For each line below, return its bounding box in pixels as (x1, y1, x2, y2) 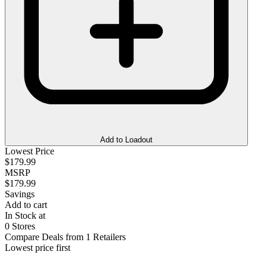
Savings (5, 188, 35, 199)
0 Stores (5, 221, 35, 231)
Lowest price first (5, 242, 70, 253)
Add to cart (5, 199, 47, 210)
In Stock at (5, 210, 45, 221)
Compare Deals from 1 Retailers (5, 231, 126, 242)
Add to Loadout (100, 135, 153, 144)
